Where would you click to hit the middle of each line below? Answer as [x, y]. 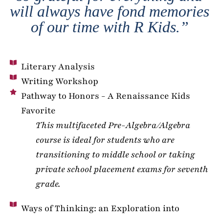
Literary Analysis [58, 66]
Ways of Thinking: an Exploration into [100, 208]
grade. [48, 184]
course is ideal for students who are [105, 140]
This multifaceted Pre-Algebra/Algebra [113, 125]
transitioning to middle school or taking [115, 154]
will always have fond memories [109, 11]
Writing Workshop [59, 81]
